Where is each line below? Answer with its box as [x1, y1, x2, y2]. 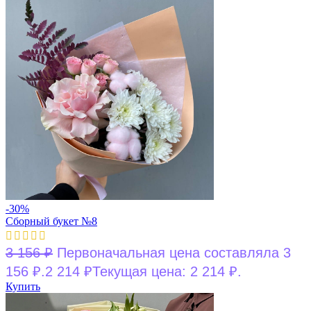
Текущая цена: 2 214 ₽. [92, 263, 242, 279]
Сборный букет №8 [6, 215, 97, 227]
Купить [6, 280, 40, 292]
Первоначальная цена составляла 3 [57, 244, 291, 260]
